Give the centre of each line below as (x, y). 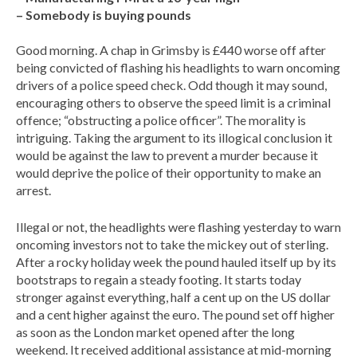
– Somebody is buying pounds (104, 15)
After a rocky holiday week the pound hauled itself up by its (176, 262)
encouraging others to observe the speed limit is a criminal (173, 102)
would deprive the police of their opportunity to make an (169, 173)
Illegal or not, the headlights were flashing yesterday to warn (178, 227)
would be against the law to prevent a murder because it (167, 155)
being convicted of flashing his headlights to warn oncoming (178, 67)
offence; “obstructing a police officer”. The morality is (161, 120)
